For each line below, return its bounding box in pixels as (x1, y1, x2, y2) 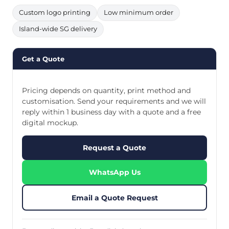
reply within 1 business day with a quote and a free (22, 108, 201, 117)
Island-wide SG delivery (19, 25, 97, 33)
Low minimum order (104, 8, 173, 16)
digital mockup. (22, 119, 78, 127)
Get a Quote (22, 54, 64, 63)
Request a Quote (83, 143, 146, 153)
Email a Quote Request (71, 193, 158, 202)
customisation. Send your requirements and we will (22, 97, 206, 106)
